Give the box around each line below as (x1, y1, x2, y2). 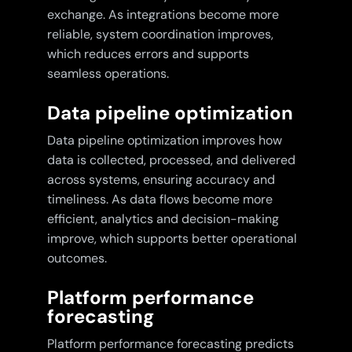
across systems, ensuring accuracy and (46, 171, 275, 189)
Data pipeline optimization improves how (46, 132, 282, 149)
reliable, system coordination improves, (46, 26, 273, 43)
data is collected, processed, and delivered (46, 152, 295, 169)
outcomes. (46, 250, 107, 267)
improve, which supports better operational (46, 230, 297, 247)
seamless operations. (46, 65, 169, 82)
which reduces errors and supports (46, 46, 249, 63)
